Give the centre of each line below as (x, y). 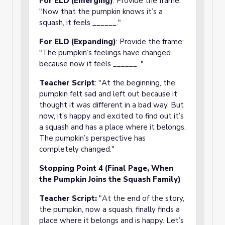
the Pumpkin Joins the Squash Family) (110, 179)
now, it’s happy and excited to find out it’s (111, 116)
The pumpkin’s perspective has (92, 138)
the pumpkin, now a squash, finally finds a (109, 209)
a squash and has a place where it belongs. (113, 127)
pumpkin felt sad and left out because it (108, 94)
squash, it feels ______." (80, 23)
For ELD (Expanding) (78, 42)
